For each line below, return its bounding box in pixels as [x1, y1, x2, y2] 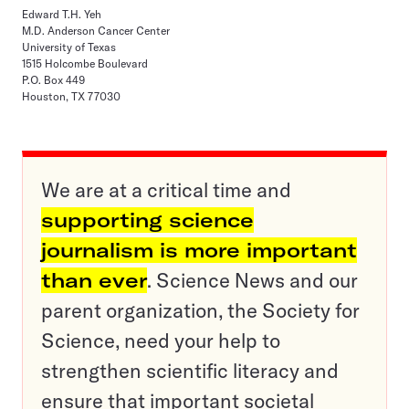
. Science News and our [147, 267, 358, 293]
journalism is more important [41, 237, 357, 263]
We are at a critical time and [41, 177, 291, 203]
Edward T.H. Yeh [22, 7, 101, 21]
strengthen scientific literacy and [41, 358, 339, 383]
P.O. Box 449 [22, 73, 85, 87]
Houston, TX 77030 [22, 89, 121, 103]
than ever [41, 267, 147, 293]
